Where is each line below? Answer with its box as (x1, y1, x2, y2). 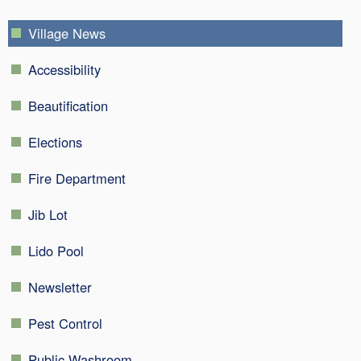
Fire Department (28, 168, 126, 188)
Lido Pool (28, 240, 84, 260)
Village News (28, 23, 106, 43)
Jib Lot (28, 204, 68, 224)
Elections (28, 131, 82, 151)
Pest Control (28, 313, 102, 333)
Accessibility (28, 59, 101, 79)
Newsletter (28, 276, 92, 297)
